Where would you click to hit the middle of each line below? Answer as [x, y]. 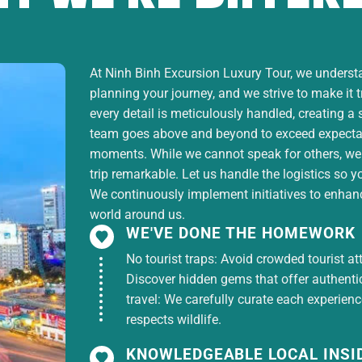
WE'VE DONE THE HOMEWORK [241, 234]
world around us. [137, 215]
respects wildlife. [174, 320]
